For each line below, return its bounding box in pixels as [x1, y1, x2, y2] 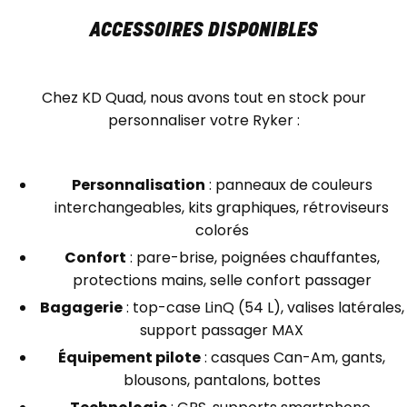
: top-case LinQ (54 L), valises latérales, [122, 297, 404, 319]
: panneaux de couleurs [204, 174, 372, 196]
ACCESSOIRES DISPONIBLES [89, 21, 318, 43]
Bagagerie [39, 297, 123, 319]
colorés [194, 220, 249, 242]
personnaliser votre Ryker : [107, 110, 300, 132]
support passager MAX [140, 320, 303, 342]
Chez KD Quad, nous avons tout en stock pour [41, 87, 366, 109]
